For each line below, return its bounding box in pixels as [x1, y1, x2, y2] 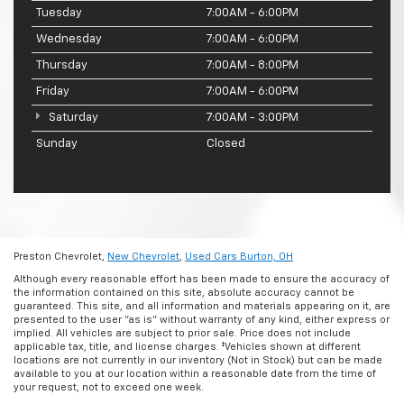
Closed [207, 137, 245, 150]
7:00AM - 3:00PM [207, 111, 298, 124]
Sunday [36, 137, 78, 150]
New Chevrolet [107, 251, 179, 262]
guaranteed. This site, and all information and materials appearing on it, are [14, 300, 390, 311]
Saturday [45, 111, 98, 124]
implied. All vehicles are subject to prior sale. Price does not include [14, 327, 351, 338]
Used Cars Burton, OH [185, 251, 293, 262]
